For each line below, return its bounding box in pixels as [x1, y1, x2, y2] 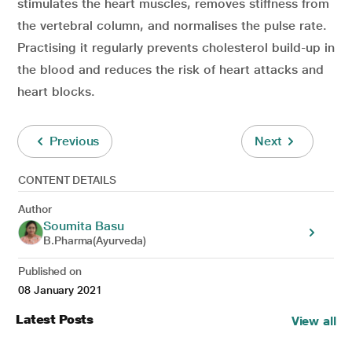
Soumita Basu [43, 218, 125, 233]
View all [291, 313, 336, 328]
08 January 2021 [18, 284, 102, 296]
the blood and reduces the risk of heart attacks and [17, 62, 324, 77]
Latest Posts [16, 312, 93, 327]
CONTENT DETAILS [18, 174, 116, 186]
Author [18, 203, 52, 215]
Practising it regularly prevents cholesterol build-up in [17, 40, 335, 55]
